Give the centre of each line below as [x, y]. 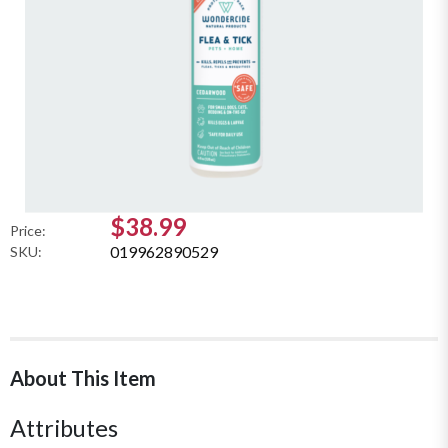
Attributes [64, 427]
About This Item [83, 377]
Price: [28, 230]
